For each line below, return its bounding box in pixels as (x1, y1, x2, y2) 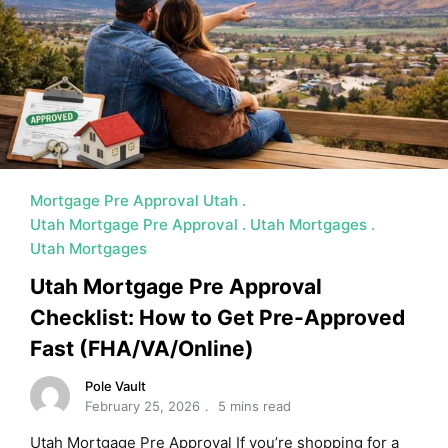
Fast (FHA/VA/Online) (30, 336, 254, 362)
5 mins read (218, 398, 291, 415)
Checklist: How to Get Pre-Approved (30, 305, 405, 331)
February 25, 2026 (85, 398, 200, 415)
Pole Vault (85, 378, 146, 395)
